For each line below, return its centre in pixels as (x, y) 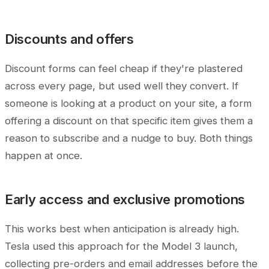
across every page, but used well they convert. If (122, 86)
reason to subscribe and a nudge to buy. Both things (129, 138)
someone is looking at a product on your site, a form (128, 104)
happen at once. (44, 156)
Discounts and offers (69, 39)
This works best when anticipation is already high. (122, 229)
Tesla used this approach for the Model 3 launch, (121, 246)
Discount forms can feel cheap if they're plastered (124, 69)
